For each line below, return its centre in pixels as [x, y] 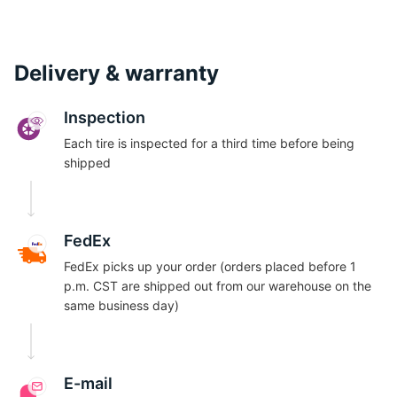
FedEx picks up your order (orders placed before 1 [210, 266]
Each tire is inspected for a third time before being [209, 143]
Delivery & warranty [117, 73]
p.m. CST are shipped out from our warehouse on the [218, 286]
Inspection [105, 117]
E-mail [88, 383]
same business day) [121, 305]
